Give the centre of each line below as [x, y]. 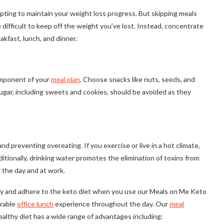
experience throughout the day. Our [112, 204]
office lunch [35, 204]
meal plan [65, 79]
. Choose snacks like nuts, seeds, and [137, 79]
